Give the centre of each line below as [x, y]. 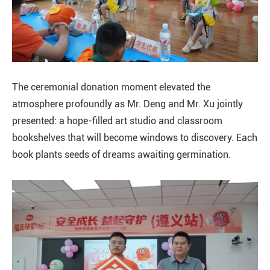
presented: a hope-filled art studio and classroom [117, 121]
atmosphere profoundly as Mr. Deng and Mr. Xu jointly [127, 104]
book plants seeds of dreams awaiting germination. [121, 155]
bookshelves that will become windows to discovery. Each [135, 138]
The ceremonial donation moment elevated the [111, 87]
